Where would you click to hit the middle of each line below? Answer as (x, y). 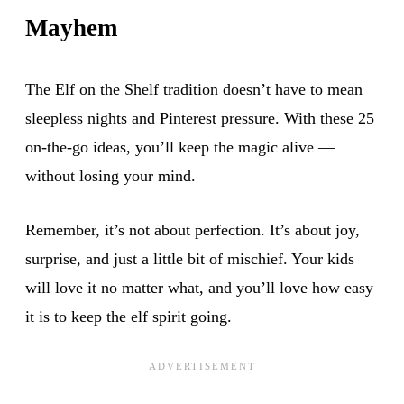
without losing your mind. (110, 175)
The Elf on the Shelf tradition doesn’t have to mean (194, 89)
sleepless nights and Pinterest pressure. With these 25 (200, 118)
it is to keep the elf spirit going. (129, 316)
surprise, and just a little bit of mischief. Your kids (190, 258)
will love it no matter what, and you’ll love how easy (199, 287)
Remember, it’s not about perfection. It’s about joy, (193, 230)
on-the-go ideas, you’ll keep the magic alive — (180, 147)
